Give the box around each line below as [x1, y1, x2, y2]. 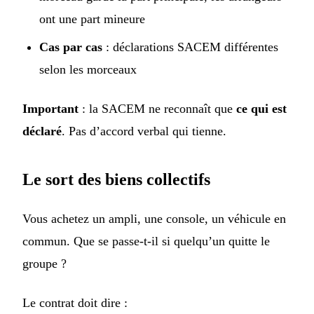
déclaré [22, 124, 62, 139]
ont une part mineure [39, 12, 145, 27]
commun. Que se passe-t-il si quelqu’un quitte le [22, 234, 270, 249]
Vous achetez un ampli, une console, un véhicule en [22, 212, 286, 226]
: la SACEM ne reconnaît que [78, 102, 236, 116]
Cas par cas [39, 40, 102, 55]
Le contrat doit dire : [22, 296, 128, 310]
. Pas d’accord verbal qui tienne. [62, 124, 226, 139]
